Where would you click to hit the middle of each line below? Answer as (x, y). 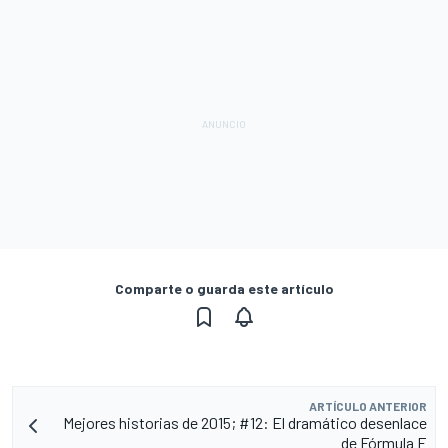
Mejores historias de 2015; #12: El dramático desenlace (245, 423)
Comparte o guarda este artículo (224, 289)
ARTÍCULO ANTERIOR (368, 406)
